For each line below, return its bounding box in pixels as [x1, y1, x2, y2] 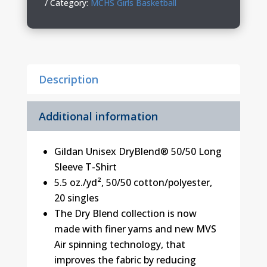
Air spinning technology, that [54, 238, 185, 252]
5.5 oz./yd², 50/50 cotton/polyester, [54, 176, 212, 190]
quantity [44, 58, 85, 72]
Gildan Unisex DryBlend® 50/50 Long [54, 145, 222, 159]
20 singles [54, 191, 99, 205]
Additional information [38, 109, 158, 124]
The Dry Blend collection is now [54, 207, 197, 221]
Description [38, 72, 98, 87]
